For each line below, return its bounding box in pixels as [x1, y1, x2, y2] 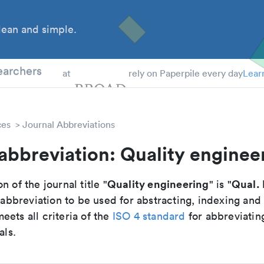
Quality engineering [107, 177, 209, 191]
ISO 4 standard [112, 209, 186, 223]
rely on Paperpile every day [128, 67, 243, 79]
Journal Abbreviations [22, 118, 115, 130]
